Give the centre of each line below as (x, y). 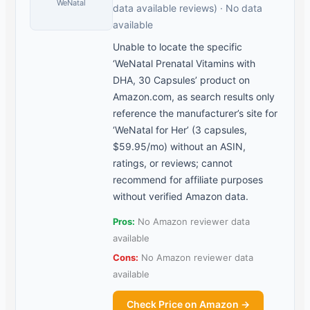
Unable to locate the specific (178, 47)
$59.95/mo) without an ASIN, (180, 147)
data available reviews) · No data (188, 8)
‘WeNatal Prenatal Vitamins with (184, 64)
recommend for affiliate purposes (188, 180)
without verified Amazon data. (181, 197)
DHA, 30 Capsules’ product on (182, 80)
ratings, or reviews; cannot (173, 163)
